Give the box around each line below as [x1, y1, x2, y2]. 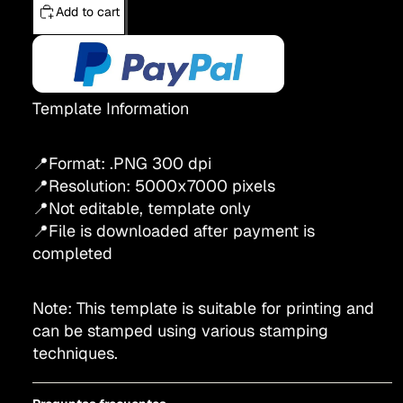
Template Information [32, 97, 189, 119]
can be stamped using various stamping [32, 319, 328, 341]
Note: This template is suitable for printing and [32, 297, 374, 318]
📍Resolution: [32, 175, 130, 196]
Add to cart [56, 3, 120, 20]
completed [32, 242, 112, 264]
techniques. [32, 342, 118, 363]
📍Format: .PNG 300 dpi [32, 152, 211, 174]
